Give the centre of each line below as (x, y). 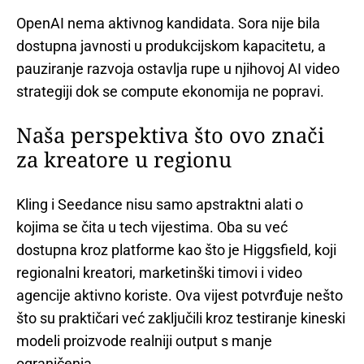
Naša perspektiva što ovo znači (170, 136)
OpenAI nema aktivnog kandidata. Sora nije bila (168, 23)
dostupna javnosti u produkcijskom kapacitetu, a (171, 45)
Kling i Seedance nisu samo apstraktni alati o (160, 204)
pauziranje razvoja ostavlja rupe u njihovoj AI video (178, 68)
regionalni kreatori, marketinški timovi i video (159, 272)
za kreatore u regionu (124, 160)
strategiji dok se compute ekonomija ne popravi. (170, 91)
